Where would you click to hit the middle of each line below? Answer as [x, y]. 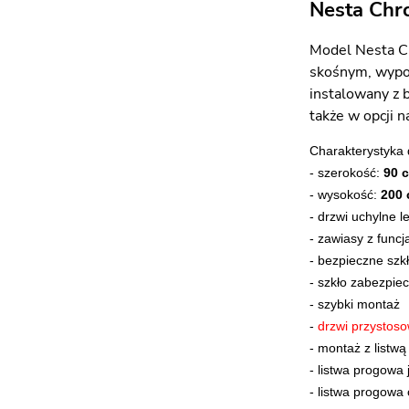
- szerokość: [346, 173]
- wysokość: [345, 194]
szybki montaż [359, 304]
